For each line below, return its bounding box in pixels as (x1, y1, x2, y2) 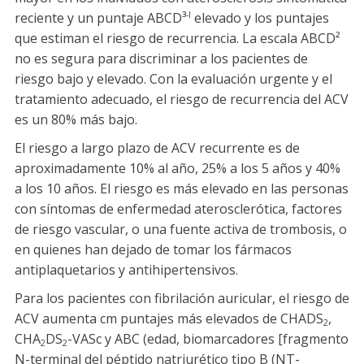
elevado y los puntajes (191, 9, 329, 28)
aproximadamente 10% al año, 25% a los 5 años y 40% (15, 159, 340, 178)
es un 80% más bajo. (15, 110, 137, 129)
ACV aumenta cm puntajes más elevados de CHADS (15, 310, 323, 328)
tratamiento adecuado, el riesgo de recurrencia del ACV (15, 90, 349, 109)
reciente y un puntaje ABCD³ (15, 9, 186, 28)
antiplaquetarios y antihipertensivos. (15, 261, 238, 279)
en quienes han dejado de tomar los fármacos (15, 240, 292, 259)
